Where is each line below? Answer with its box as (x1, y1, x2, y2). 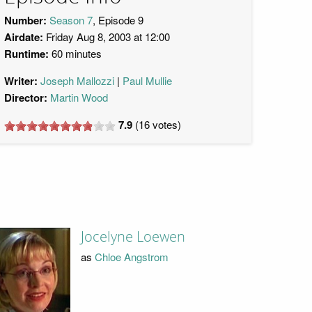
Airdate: (4, 29, 43, 45)
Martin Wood (50, 90, 108, 104)
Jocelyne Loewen (80, 228, 185, 246)
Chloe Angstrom (94, 249, 169, 264)
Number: (4, 13, 47, 28)
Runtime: (4, 46, 49, 61)
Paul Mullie (123, 73, 172, 88)
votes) (150, 117, 181, 132)
